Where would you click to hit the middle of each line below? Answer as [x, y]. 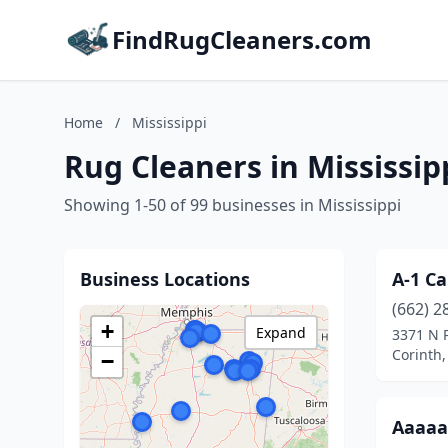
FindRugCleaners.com [242, 39]
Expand [281, 332]
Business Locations [165, 279]
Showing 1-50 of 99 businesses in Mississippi [232, 205]
